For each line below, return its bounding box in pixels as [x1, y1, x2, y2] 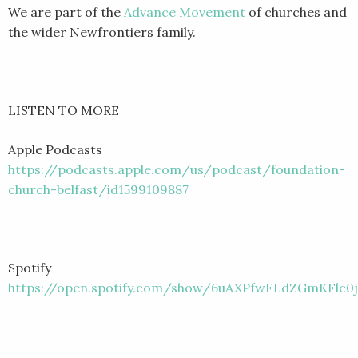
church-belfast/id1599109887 [8, 181, 189, 197]
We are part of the [8, 3, 124, 20]
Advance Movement [124, 3, 245, 20]
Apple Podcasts [8, 141, 102, 157]
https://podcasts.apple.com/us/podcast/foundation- [8, 161, 345, 177]
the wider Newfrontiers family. [8, 23, 196, 40]
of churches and [245, 3, 347, 20]
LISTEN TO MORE [8, 101, 119, 118]
